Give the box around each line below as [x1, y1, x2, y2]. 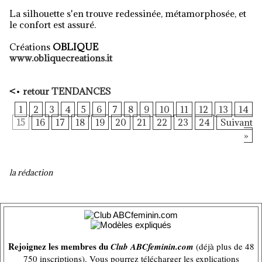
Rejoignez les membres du [8, 240, 111, 253]
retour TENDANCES [23, 85, 111, 97]
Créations [9, 41, 53, 53]
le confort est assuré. [9, 19, 96, 30]
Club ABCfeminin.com [110, 240, 194, 253]
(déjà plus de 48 [193, 240, 254, 252]
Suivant [220, 116, 253, 128]
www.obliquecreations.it [9, 52, 112, 64]
